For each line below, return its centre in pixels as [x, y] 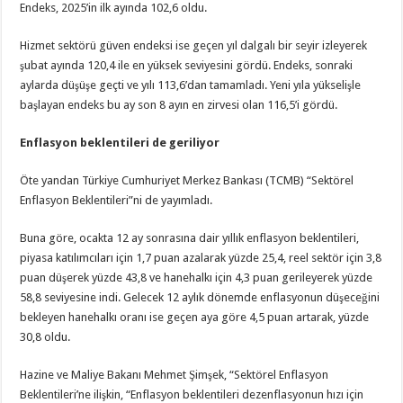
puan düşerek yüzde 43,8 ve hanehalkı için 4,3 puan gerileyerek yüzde [197, 278]
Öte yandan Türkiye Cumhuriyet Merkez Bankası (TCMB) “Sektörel [187, 180]
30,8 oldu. [45, 337]
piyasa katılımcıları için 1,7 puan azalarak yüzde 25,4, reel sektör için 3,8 [201, 258]
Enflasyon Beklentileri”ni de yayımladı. [116, 200]
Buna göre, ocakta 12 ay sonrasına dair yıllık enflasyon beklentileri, [190, 238]
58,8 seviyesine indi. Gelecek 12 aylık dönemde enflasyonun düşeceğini [200, 297]
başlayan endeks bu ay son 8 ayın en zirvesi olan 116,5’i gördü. [179, 105]
